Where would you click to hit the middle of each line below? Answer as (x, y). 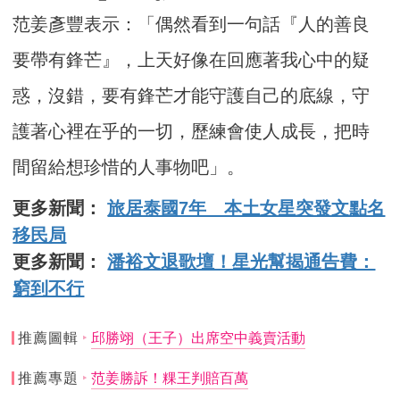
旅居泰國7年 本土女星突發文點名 (246, 208)
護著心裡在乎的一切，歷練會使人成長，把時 (192, 132)
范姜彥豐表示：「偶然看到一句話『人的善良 (192, 25)
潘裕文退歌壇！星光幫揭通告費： (242, 262)
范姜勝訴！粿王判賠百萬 (169, 378)
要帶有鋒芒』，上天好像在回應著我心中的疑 (192, 60)
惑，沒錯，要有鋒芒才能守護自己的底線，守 (192, 96)
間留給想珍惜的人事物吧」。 (129, 167)
